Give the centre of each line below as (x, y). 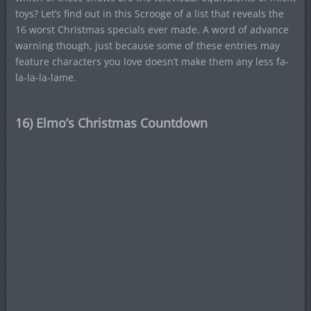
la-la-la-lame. (45, 77)
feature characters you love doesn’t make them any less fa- (152, 61)
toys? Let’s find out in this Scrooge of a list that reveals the (149, 14)
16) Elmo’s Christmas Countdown (111, 123)
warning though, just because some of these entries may (147, 45)
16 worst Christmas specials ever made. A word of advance (152, 30)
